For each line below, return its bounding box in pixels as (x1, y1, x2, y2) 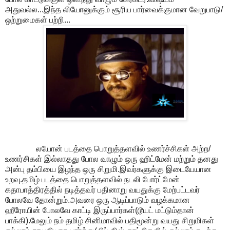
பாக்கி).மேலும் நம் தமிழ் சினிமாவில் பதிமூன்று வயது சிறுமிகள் (5, 216, 214, 225)
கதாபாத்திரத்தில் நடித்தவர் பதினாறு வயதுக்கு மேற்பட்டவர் (5, 185, 200, 194)
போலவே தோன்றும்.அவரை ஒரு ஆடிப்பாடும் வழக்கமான (5, 195, 190, 204)
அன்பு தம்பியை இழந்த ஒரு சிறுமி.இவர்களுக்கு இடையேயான (5, 164, 212, 174)
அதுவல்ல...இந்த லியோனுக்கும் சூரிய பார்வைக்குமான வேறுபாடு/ (5, 5, 223, 14)
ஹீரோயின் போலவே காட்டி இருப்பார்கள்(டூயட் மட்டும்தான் (5, 205, 194, 215)
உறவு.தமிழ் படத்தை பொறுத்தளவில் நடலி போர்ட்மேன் (5, 175, 180, 184)
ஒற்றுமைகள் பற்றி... (5, 15, 70, 24)
